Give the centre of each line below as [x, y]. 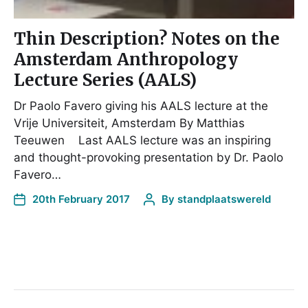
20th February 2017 [81, 199]
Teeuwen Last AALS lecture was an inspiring [142, 140]
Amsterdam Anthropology [126, 59]
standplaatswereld [224, 199]
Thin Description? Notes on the [147, 39]
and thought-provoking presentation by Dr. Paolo [148, 157]
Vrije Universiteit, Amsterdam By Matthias [129, 123]
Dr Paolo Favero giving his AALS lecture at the [141, 106]
